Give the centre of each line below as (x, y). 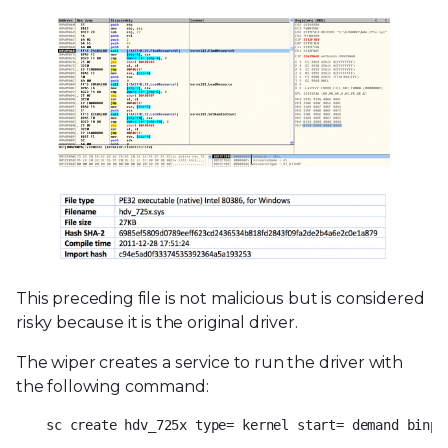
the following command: (112, 386)
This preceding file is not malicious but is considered (220, 298)
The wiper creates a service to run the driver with (209, 362)
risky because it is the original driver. (157, 322)
